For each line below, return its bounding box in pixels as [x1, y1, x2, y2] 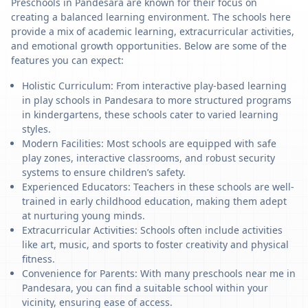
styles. [22, 122, 51, 135]
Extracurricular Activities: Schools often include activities [22, 223, 283, 236]
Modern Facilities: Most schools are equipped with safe [22, 137, 276, 150]
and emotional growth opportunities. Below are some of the [11, 39, 287, 52]
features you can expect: [11, 54, 124, 67]
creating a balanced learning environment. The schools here [11, 10, 291, 23]
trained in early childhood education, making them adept [22, 195, 287, 208]
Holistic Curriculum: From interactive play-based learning [22, 79, 287, 92]
